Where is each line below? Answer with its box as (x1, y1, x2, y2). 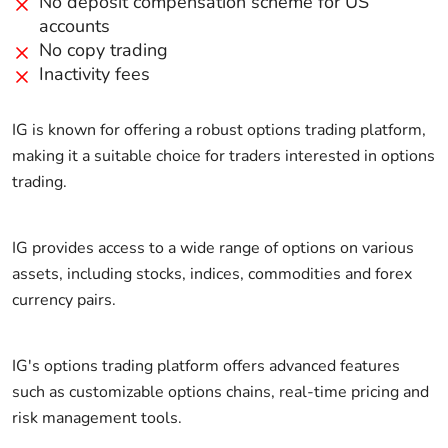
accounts (39, 13, 110, 38)
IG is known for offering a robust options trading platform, (12, 118, 426, 141)
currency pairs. (12, 288, 116, 311)
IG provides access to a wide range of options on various (12, 236, 414, 259)
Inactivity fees (39, 61, 150, 86)
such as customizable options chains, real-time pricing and (12, 380, 429, 403)
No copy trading (39, 37, 168, 62)
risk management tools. (12, 406, 182, 429)
